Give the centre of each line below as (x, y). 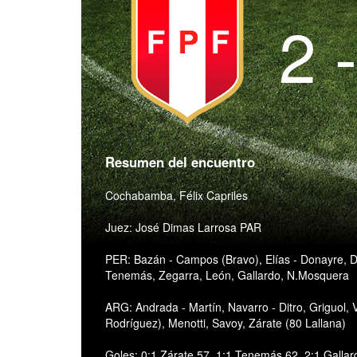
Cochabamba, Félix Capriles (177, 196)
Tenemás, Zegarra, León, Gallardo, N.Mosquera (227, 275)
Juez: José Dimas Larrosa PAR (183, 228)
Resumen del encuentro (180, 162)
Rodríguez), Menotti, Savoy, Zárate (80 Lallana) (226, 323)
